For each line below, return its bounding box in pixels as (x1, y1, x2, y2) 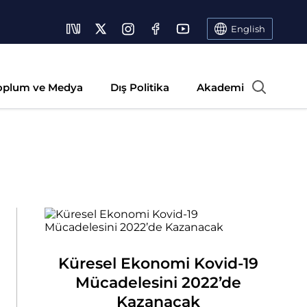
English (231, 23, 265, 34)
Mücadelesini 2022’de (75, 273, 242, 292)
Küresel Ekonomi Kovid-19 (58, 254, 259, 273)
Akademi (197, 81, 244, 94)
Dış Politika (110, 81, 169, 94)
